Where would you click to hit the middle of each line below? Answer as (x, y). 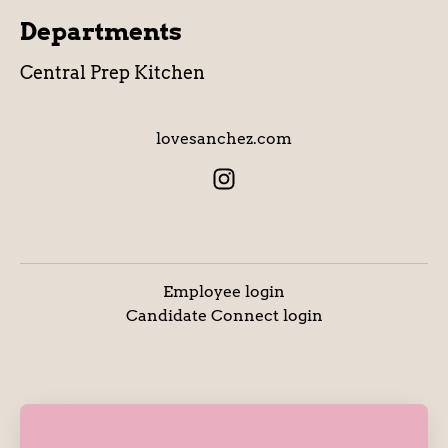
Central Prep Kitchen (112, 72)
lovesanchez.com (224, 138)
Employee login (224, 292)
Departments (101, 31)
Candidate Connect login (224, 316)
